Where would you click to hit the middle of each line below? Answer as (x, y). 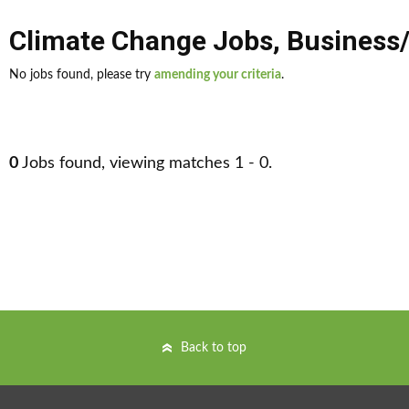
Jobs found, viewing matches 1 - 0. (145, 163)
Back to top (214, 348)
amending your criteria (218, 75)
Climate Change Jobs (141, 41)
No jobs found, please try (82, 75)
